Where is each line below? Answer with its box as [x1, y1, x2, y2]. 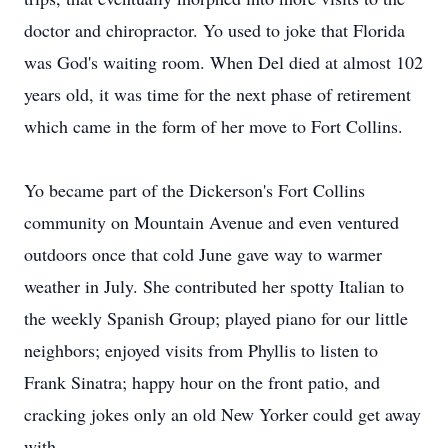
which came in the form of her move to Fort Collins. [24, 114, 403, 138]
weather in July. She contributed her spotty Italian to [24, 274, 404, 298]
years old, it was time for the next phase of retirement [24, 82, 411, 106]
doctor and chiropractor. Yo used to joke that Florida [24, 18, 405, 42]
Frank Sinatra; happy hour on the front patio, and [24, 370, 380, 394]
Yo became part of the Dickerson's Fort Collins [24, 178, 365, 202]
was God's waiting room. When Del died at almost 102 [24, 50, 423, 74]
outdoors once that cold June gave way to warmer [24, 242, 382, 266]
